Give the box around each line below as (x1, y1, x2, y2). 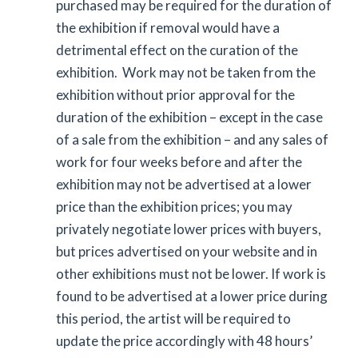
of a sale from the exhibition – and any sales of (56, 131, 328, 148)
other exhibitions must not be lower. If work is (56, 265, 326, 282)
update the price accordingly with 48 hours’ (56, 332, 312, 349)
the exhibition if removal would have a (56, 19, 280, 36)
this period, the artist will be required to (56, 310, 291, 327)
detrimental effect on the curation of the (56, 42, 298, 58)
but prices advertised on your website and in (56, 243, 317, 260)
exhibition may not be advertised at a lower (56, 176, 312, 193)
